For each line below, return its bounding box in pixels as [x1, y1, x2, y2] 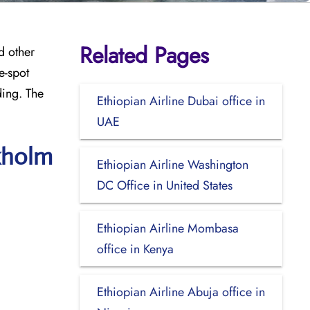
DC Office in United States [96, 176, 232, 194]
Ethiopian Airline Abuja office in [96, 282, 265, 301]
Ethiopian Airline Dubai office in [96, 91, 265, 110]
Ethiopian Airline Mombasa [96, 219, 239, 237]
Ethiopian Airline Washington [96, 155, 248, 174]
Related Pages [79, 39, 209, 71]
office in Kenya [96, 239, 174, 258]
